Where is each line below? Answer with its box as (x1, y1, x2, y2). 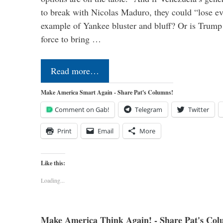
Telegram (135, 105, 162, 114)
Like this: (41, 158, 65, 167)
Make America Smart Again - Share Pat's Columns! (41, 88, 173, 97)
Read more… (51, 64, 99, 77)
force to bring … (41, 32, 101, 45)
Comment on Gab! (55, 105, 109, 114)
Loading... (41, 176, 65, 184)
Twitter (188, 105, 209, 114)
